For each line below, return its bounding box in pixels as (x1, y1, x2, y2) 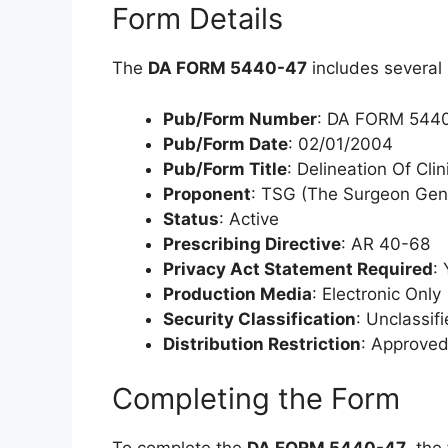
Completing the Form (112, 381, 400, 416)
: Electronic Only (312, 283, 441, 304)
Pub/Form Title (163, 158, 287, 179)
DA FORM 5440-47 (148, 58, 307, 78)
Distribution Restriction (163, 333, 361, 354)
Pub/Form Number (163, 108, 317, 129)
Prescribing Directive (163, 233, 341, 254)
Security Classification (163, 308, 356, 329)
